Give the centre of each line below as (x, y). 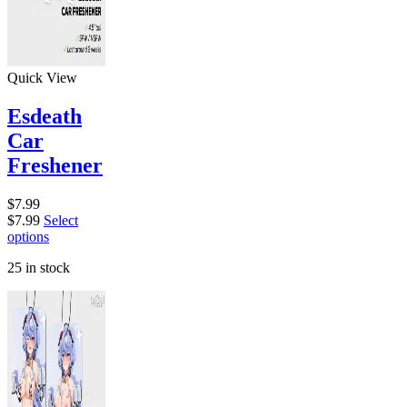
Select (61, 220)
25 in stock (39, 267)
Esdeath (45, 116)
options (28, 236)
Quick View (42, 77)
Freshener (55, 165)
